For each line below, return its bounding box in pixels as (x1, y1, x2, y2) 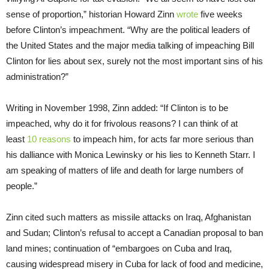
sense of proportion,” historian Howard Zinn (6, 8, 177, 19)
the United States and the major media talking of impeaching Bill (6, 40, 254, 50)
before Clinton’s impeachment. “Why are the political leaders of (6, 24, 250, 35)
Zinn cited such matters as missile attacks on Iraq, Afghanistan (6, 211, 251, 222)
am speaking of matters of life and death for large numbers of (6, 165, 243, 175)
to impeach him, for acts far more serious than (71, 133, 253, 144)
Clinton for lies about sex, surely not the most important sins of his (6, 55, 263, 66)
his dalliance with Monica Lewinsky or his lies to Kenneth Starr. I (6, 149, 255, 160)
